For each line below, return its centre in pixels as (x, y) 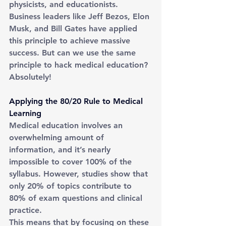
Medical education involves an (67, 125)
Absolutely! (30, 77)
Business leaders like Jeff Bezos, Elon (80, 16)
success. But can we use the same (74, 53)
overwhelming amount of (58, 137)
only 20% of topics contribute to (72, 186)
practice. (25, 210)
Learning (25, 113)
